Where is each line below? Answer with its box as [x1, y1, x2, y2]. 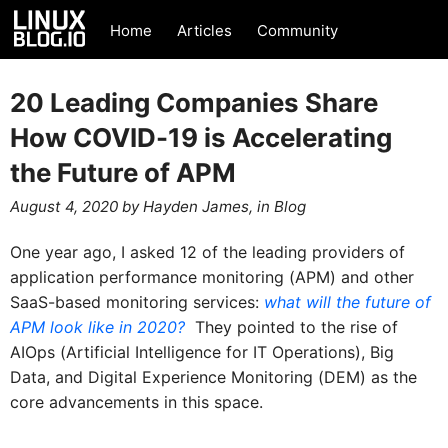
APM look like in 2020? [9, 317, 185, 338]
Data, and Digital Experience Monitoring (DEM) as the [9, 367, 417, 388]
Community [257, 21, 339, 40]
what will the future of [263, 292, 431, 313]
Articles [177, 21, 233, 40]
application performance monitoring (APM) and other [9, 267, 414, 288]
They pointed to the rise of [184, 317, 398, 338]
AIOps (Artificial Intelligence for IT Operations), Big [9, 342, 394, 363]
